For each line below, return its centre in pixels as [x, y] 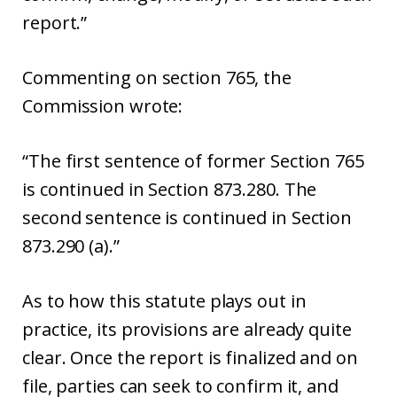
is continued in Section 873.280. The [170, 189]
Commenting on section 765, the [157, 78]
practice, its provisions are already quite [187, 329]
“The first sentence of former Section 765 [193, 161]
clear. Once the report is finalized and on [190, 358]
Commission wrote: [103, 106]
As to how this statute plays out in [164, 301]
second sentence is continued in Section [187, 218]
